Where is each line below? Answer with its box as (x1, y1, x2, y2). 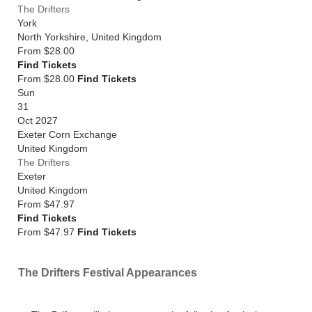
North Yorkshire (17, 31, 86, 42)
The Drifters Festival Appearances (18, 267, 197, 279)
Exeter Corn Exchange (17, 129, 117, 140)
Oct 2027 (17, 115, 58, 126)
